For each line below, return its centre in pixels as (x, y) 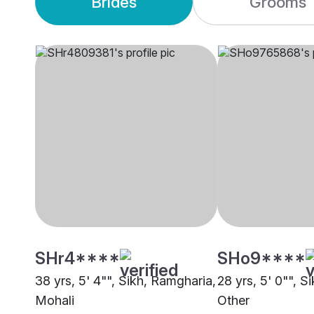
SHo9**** (261, 259)
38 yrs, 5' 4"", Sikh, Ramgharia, (125, 281)
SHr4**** (77, 259)
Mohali (55, 301)
